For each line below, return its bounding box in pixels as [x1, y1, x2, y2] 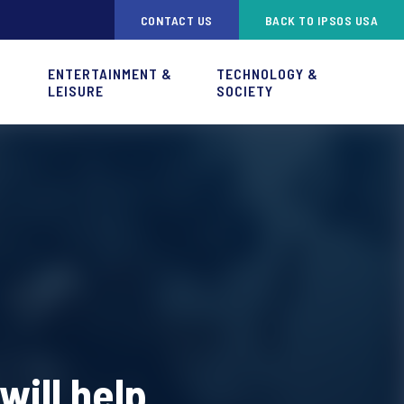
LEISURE [47, 81, 104, 99]
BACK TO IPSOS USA [264, 12, 378, 28]
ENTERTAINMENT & [47, 64, 172, 82]
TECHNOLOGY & [216, 64, 319, 82]
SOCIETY [216, 81, 274, 99]
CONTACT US [140, 12, 213, 28]
